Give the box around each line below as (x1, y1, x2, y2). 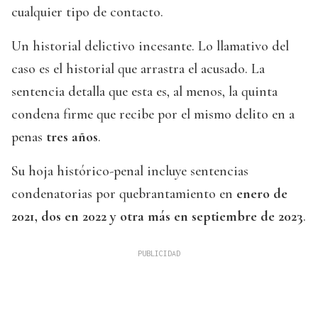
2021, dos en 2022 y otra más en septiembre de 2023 (11, 208, 303, 226)
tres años (46, 128, 98, 146)
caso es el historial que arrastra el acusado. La (11, 60, 265, 78)
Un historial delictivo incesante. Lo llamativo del (11, 38, 289, 55)
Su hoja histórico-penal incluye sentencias (11, 163, 248, 180)
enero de (233, 185, 287, 203)
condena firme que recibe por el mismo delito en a (11, 106, 295, 124)
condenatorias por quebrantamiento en (11, 185, 233, 203)
